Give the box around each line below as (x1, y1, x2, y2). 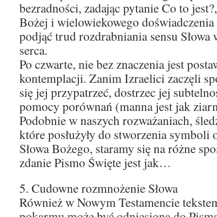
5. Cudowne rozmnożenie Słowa (19, 180, 178, 196)
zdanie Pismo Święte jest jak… (19, 154, 171, 170)
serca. (19, 42, 47, 58)
